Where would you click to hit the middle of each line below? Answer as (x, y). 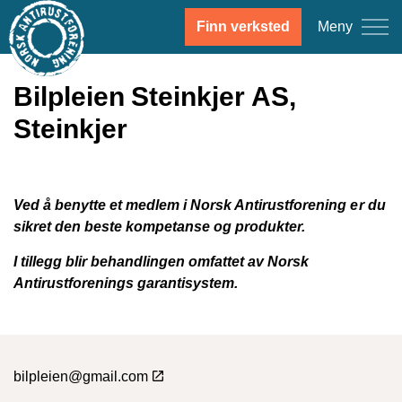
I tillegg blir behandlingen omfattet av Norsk (162, 262)
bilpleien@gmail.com (81, 376)
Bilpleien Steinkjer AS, (155, 96)
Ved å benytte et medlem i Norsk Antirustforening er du (200, 205)
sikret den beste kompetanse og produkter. (160, 227)
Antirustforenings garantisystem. (126, 283)
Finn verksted (243, 26)
